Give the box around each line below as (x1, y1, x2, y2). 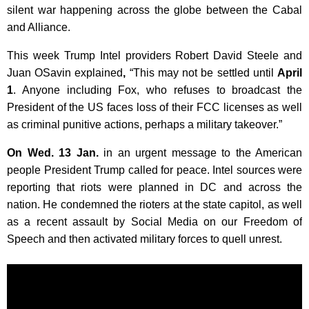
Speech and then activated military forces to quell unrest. (7, 233, 282, 246)
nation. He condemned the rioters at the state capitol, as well (7, 199, 302, 211)
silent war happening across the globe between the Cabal (7, 4, 302, 17)
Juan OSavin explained (7, 67, 123, 79)
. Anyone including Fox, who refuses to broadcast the (13, 84, 302, 97)
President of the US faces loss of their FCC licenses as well (7, 101, 302, 114)
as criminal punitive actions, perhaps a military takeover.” (7, 119, 282, 131)
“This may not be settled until (126, 67, 278, 79)
